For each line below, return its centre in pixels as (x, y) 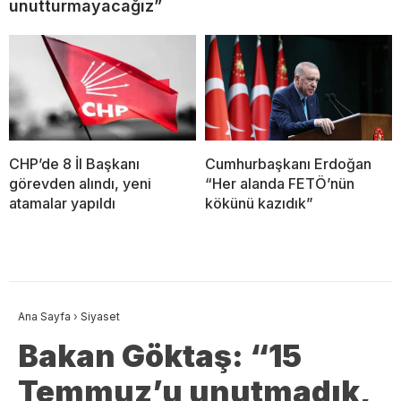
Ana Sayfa (44, 316)
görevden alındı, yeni (80, 183)
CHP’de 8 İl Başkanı (74, 163)
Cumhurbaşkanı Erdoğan (288, 163)
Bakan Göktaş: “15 (160, 355)
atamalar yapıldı (62, 203)
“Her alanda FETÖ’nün (280, 183)
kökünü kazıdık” (259, 203)
